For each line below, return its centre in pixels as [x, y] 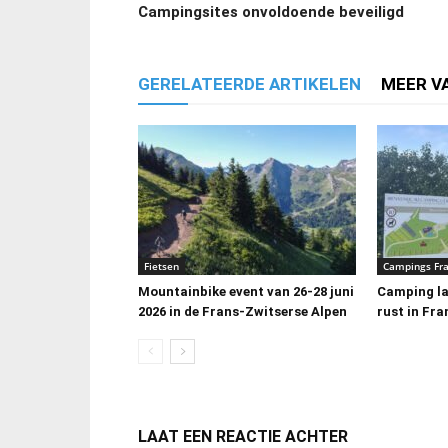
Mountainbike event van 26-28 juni [246, 291]
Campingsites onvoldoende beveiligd [271, 11]
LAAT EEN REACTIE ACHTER [243, 436]
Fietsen [161, 265]
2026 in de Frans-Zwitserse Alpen [242, 311]
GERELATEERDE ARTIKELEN [249, 83]
